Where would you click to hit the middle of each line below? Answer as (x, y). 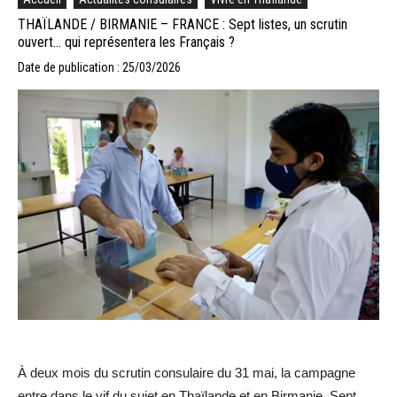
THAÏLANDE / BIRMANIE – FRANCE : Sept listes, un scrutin (183, 24)
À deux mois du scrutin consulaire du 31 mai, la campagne (187, 372)
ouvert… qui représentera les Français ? (126, 42)
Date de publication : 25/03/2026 (99, 67)
